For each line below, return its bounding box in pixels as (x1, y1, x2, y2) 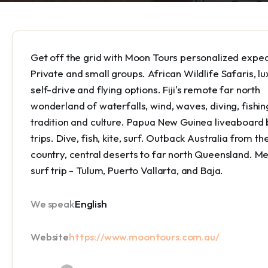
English (74, 197, 107, 210)
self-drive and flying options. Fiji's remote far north (31, 83, 260, 96)
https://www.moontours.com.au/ (68, 230, 220, 243)
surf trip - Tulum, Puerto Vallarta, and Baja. (31, 164, 224, 176)
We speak (31, 197, 75, 210)
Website (31, 230, 69, 243)
